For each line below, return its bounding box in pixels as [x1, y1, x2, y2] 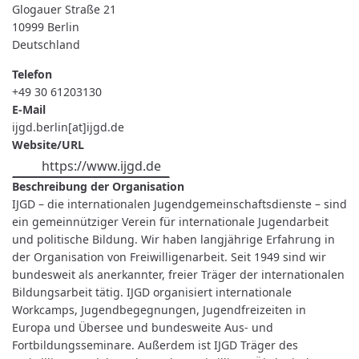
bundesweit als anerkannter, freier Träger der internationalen [12, 267, 345, 283]
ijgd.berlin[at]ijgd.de [12, 119, 124, 135]
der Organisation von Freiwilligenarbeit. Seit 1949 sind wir [12, 249, 326, 265]
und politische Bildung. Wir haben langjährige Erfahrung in [12, 232, 335, 248]
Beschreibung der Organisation [12, 179, 184, 195]
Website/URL [12, 136, 84, 152]
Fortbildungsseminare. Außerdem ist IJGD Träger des [12, 337, 298, 353]
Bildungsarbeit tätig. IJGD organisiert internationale [12, 284, 292, 301]
